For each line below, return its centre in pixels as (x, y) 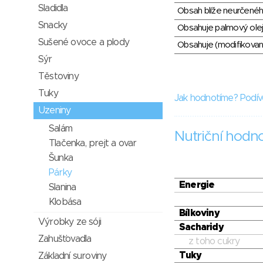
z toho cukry (214, 242)
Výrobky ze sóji (70, 222)
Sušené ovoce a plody (84, 42)
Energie (197, 185)
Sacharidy (201, 227)
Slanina (63, 187)
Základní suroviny (73, 256)
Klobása (65, 202)
